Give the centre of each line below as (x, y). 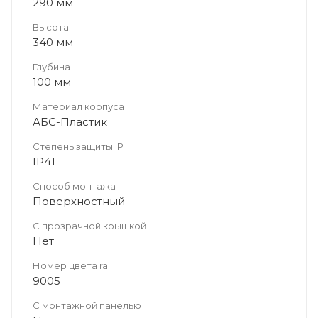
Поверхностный (79, 201)
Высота (51, 27)
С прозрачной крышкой (89, 225)
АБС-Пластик (70, 121)
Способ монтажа (74, 186)
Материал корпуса (78, 106)
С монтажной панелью (87, 305)
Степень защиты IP (78, 146)
